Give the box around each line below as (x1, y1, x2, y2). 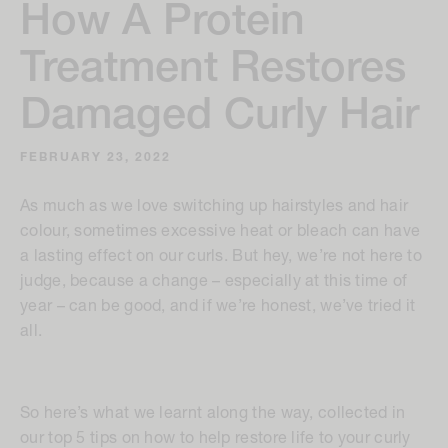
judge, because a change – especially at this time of (20, 274, 408, 291)
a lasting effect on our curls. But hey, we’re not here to (20, 249, 423, 266)
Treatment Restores (20, 49, 406, 93)
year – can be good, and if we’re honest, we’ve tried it (20, 299, 416, 316)
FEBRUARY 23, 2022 (20, 152, 171, 165)
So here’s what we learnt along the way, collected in (20, 406, 406, 423)
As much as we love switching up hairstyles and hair (20, 199, 409, 216)
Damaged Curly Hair (20, 96, 419, 140)
